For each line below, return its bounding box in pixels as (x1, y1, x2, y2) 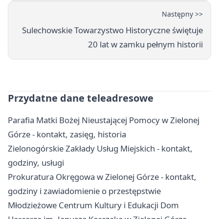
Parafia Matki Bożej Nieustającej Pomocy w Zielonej (8, 114, 199, 126)
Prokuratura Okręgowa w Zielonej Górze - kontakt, (8, 171, 197, 183)
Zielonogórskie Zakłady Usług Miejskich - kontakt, (8, 143, 193, 154)
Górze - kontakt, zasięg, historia (8, 129, 126, 140)
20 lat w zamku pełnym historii (88, 39, 203, 50)
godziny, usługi (8, 157, 64, 169)
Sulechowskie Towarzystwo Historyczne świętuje (22, 24, 203, 36)
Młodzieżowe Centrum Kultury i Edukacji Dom (8, 199, 179, 211)
